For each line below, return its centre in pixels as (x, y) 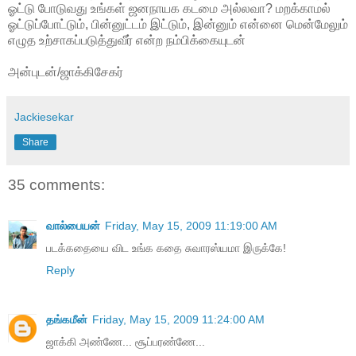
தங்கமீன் (67, 320)
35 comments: (56, 184)
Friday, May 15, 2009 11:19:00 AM (191, 226)
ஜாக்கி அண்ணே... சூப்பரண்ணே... (126, 342)
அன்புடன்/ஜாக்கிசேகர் (66, 72)
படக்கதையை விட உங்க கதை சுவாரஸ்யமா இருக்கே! (166, 248)
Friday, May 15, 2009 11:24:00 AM (178, 320)
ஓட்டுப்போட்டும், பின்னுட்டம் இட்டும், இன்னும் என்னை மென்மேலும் (178, 24)
